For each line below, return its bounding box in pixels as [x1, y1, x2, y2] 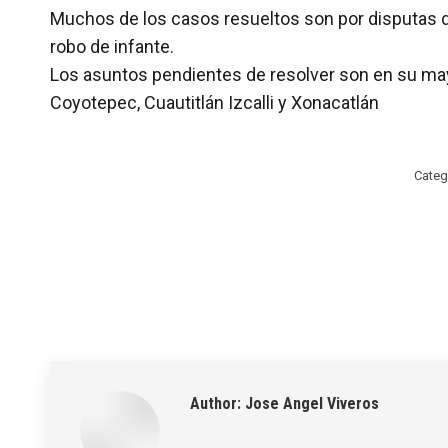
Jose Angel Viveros [241, 394, 379, 413]
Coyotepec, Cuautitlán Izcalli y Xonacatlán [50, 92, 379, 113]
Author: [190, 394, 241, 413]
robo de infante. [50, 36, 174, 57]
